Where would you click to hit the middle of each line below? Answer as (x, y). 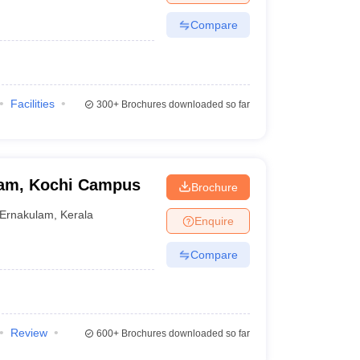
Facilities (32, 104)
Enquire (214, 221)
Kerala (77, 214)
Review (29, 333)
